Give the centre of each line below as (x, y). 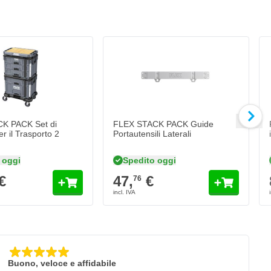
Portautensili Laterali (152, 134)
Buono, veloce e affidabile (62, 263)
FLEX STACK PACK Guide (163, 124)
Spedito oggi (149, 160)
